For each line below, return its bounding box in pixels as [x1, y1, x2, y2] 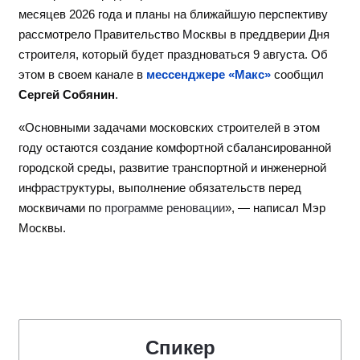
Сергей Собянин [18, 88, 115, 102]
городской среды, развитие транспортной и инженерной [18, 162, 326, 175]
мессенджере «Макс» [146, 68, 271, 82]
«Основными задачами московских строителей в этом [18, 121, 320, 135]
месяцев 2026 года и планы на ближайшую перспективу [18, 8, 328, 22]
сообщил [271, 68, 324, 82]
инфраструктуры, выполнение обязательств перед [18, 182, 301, 195]
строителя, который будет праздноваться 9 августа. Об [18, 48, 328, 62]
